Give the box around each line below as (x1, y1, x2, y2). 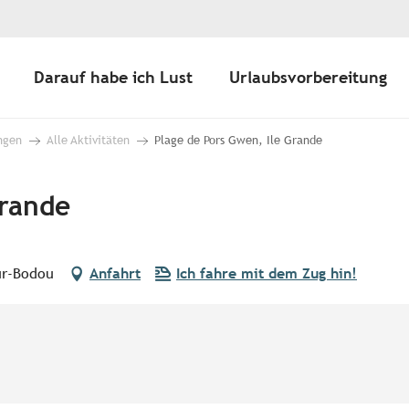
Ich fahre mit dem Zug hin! (176, 265, 357, 283)
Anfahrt (89, 265, 141, 283)
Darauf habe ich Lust (34, 68, 193, 88)
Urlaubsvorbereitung (229, 68, 387, 88)
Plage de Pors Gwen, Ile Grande (154, 133, 322, 148)
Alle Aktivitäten (47, 133, 130, 148)
